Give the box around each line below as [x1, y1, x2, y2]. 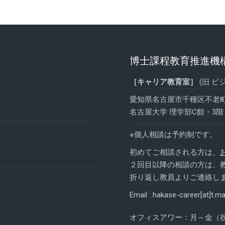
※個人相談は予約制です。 [130, 130, 217, 139]
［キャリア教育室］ [130, 77, 198, 86]
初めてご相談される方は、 [130, 148, 220, 157]
